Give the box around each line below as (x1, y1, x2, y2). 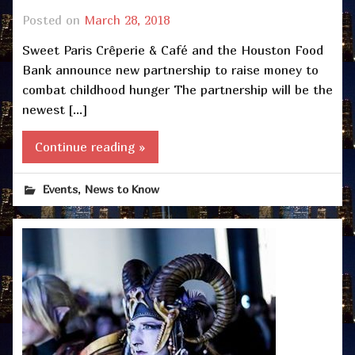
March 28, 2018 (84, 13, 170, 28)
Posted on (22, 13, 84, 28)
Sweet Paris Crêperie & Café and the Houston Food (22, 42, 323, 59)
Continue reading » (35, 138, 146, 155)
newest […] (22, 101, 87, 118)
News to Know (85, 181, 160, 196)
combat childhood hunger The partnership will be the (22, 82, 333, 98)
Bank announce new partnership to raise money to (22, 62, 319, 78)
